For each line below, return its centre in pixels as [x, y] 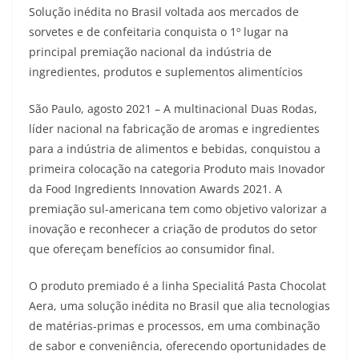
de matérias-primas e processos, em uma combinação [174, 326]
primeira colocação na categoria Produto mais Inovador [177, 169]
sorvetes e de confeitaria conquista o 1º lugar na [159, 32]
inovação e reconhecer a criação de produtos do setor [173, 229]
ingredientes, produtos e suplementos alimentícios [166, 72]
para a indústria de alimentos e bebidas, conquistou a [175, 149]
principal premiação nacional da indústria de [150, 52]
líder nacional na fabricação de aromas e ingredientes [174, 129]
